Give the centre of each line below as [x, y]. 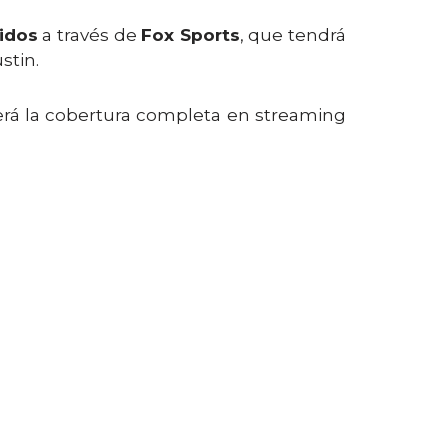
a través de [89, 35]
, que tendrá [293, 35]
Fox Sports [190, 35]
